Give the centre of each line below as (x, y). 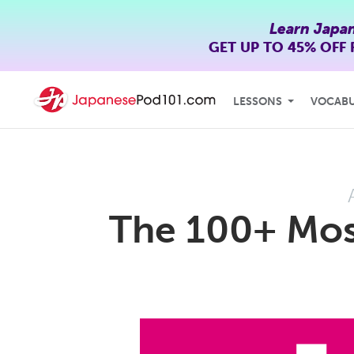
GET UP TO (248, 47)
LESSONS (258, 102)
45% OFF (316, 47)
